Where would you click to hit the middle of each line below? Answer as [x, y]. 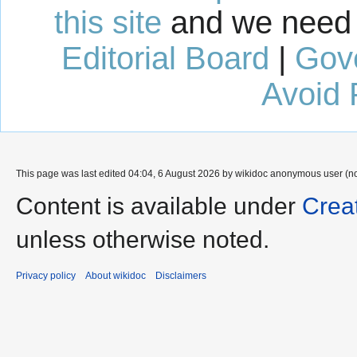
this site [108, 23]
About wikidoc [116, 276]
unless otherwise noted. [143, 240]
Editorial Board [165, 59]
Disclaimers [181, 276]
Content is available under [159, 206]
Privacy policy [46, 276]
